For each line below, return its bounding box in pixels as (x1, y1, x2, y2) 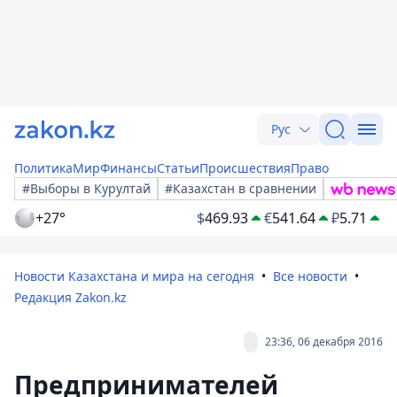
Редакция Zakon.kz (14, 289, 127, 306)
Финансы (100, 160, 157, 176)
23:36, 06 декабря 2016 (265, 334, 383, 349)
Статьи (157, 160, 199, 176)
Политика (14, 160, 73, 176)
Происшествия (199, 160, 291, 176)
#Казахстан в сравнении (165, 180, 316, 197)
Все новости (273, 268, 347, 284)
